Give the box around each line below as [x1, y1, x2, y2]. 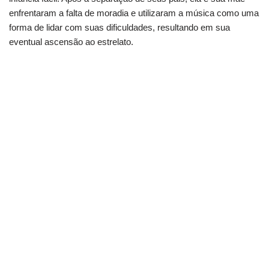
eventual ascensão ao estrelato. [9, 36, 133, 47]
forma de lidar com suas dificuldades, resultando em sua [9, 22, 230, 32]
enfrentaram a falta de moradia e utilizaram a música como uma [9, 7, 259, 18]
